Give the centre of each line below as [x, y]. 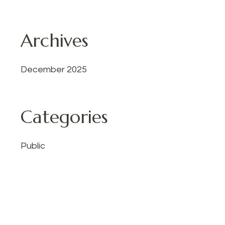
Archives [54, 41]
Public [33, 146]
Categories [64, 117]
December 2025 [54, 70]
